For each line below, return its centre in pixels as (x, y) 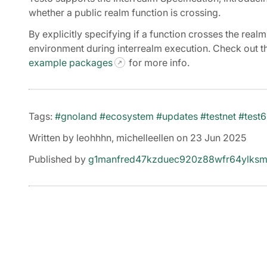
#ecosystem (127, 116)
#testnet (218, 116)
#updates (177, 116)
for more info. (158, 62)
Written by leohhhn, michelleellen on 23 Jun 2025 (137, 137)
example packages (71, 62)
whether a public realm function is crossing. (125, 12)
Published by (58, 159)
